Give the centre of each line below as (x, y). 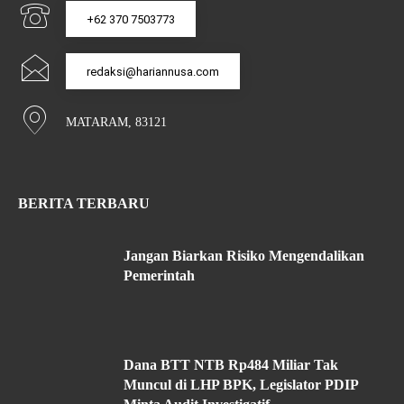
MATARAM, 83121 (116, 122)
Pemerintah (159, 275)
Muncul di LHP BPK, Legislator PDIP (241, 385)
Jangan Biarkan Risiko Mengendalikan (244, 255)
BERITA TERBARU (84, 203)
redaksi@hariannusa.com (153, 71)
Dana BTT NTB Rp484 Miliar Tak (231, 365)
